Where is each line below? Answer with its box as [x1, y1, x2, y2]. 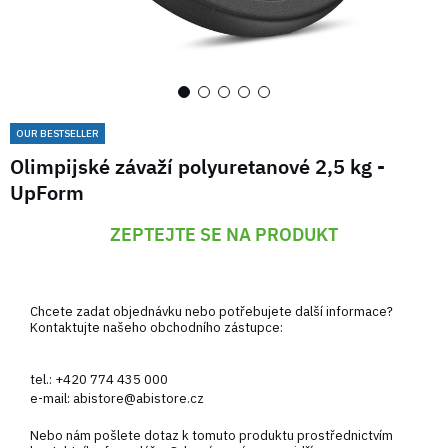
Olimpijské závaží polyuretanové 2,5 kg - [10, 152, 385, 180]
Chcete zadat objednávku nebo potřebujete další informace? [30, 302, 393, 320]
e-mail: [30, 389, 73, 407]
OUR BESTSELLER [16, 126, 99, 140]
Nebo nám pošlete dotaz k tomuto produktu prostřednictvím [30, 426, 393, 444]
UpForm [10, 178, 84, 206]
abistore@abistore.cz [73, 389, 204, 407]
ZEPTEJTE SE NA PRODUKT [110, 222, 338, 246]
